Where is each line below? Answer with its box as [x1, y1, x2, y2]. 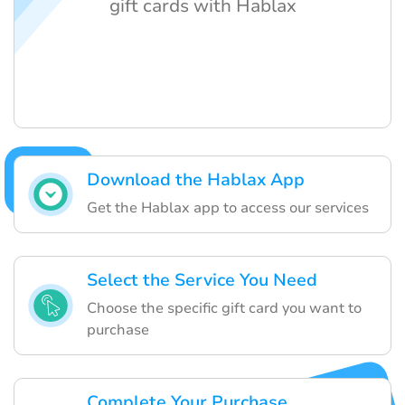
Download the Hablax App [87, 168, 305, 193]
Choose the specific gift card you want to [87, 298, 362, 319]
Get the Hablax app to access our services [87, 198, 369, 219]
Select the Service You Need [87, 268, 317, 293]
